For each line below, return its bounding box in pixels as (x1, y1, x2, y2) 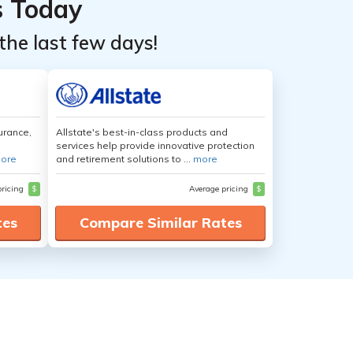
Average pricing (189, 184, 251, 194)
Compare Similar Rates (79, 214, 242, 232)
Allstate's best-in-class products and (56, 126, 228, 138)
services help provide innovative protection (56, 139, 255, 151)
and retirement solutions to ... (56, 153, 193, 165)
